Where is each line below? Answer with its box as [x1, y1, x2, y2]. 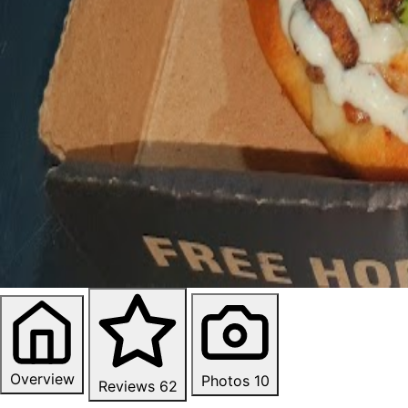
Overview [9, 369, 75, 388]
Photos [200, 371, 250, 390]
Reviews [97, 376, 155, 395]
